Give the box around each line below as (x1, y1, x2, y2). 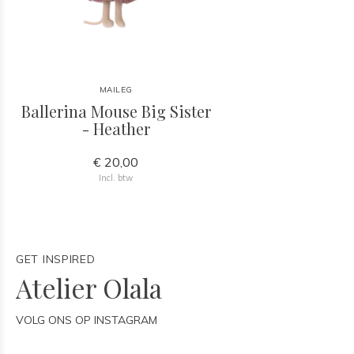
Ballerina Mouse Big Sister (21, 100, 211, 122)
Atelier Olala (16, 270, 162, 305)
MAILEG (99, 85, 133, 95)
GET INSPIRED (16, 252, 96, 266)
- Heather (81, 118, 150, 139)
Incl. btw (99, 172, 134, 183)
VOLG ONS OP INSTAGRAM (16, 313, 157, 327)
